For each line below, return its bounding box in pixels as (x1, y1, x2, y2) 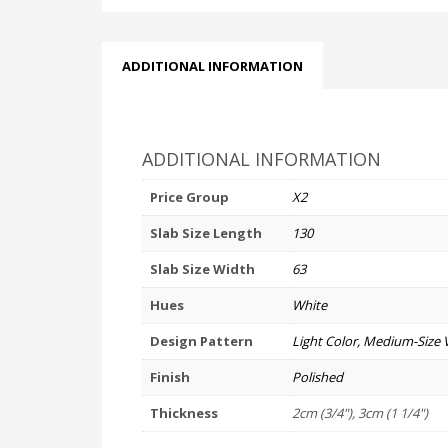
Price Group (150, 188, 229, 206)
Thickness (150, 404, 218, 422)
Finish (150, 368, 190, 386)
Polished (292, 368, 343, 386)
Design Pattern (150, 332, 253, 350)
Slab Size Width (150, 260, 255, 278)
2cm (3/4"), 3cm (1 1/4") (292, 404, 428, 422)
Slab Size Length (150, 224, 262, 242)
